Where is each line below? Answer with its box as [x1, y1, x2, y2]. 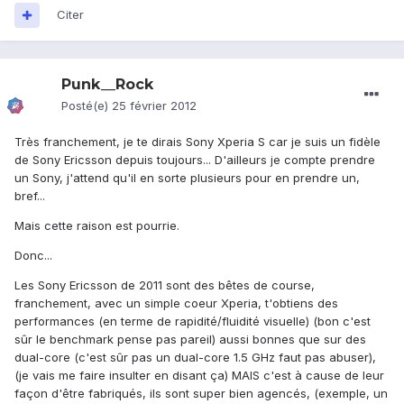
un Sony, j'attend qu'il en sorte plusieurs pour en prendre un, [14, 170, 360, 186]
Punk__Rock [61, 76, 153, 94]
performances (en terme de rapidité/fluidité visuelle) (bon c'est [14, 314, 371, 329]
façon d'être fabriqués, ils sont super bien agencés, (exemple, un [14, 386, 388, 401]
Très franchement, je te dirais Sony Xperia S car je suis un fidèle [14, 134, 381, 150]
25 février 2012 [112, 98, 197, 114]
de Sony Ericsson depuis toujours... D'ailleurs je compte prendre [14, 152, 375, 168]
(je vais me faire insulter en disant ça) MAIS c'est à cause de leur [14, 368, 384, 383]
